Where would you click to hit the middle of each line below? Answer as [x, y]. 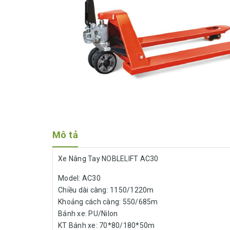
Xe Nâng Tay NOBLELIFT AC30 [108, 159]
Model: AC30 [79, 178]
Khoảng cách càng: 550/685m [108, 202]
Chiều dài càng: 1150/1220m [106, 190]
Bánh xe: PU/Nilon [88, 214]
